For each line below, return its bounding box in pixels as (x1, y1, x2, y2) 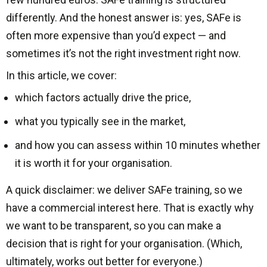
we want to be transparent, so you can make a (6, 219, 221, 232)
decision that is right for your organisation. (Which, (6, 237, 242, 250)
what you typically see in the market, (15, 115, 185, 128)
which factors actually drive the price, (15, 91, 191, 104)
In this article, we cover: (6, 69, 117, 82)
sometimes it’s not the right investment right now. (6, 47, 241, 60)
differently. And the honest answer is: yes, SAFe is (6, 11, 241, 24)
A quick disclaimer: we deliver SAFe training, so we (6, 184, 243, 197)
